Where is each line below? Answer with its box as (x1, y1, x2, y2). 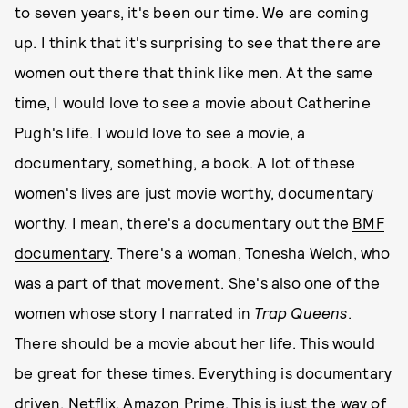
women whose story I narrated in (15, 303, 255, 321)
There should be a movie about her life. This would (15, 333, 376, 352)
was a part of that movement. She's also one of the (15, 273, 381, 291)
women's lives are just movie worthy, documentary (15, 183, 374, 201)
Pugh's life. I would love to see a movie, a (15, 123, 306, 141)
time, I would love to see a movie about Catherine (15, 93, 371, 111)
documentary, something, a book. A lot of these (15, 153, 356, 171)
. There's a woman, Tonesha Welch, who (109, 243, 391, 261)
